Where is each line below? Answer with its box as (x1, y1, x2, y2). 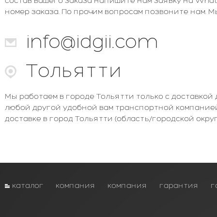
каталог (12, 181, 44, 190)
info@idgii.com (26, 30, 158, 53)
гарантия (159, 181, 199, 190)
